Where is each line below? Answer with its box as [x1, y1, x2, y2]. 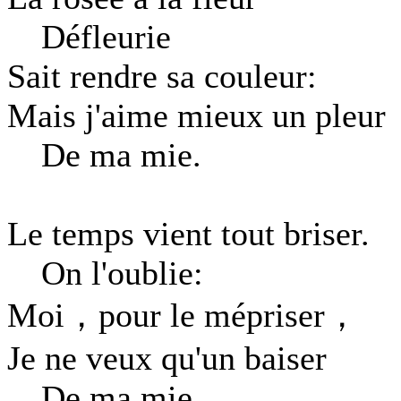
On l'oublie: [7, 254, 203, 292]
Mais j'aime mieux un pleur [7, 97, 386, 134]
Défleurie [7, 18, 171, 55]
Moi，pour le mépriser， [7, 296, 359, 334]
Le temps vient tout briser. [7, 215, 370, 252]
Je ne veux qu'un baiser [7, 339, 327, 377]
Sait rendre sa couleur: [7, 57, 317, 95]
